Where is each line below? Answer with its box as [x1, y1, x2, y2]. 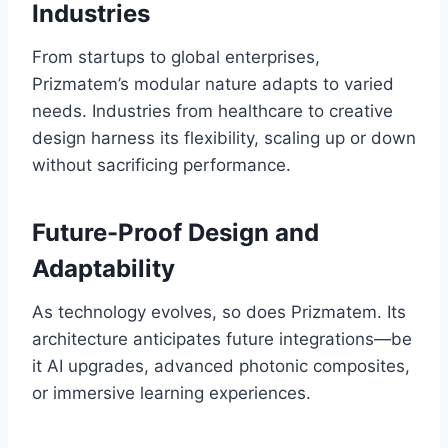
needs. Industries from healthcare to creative [32, 101, 393, 122]
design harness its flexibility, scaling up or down [32, 128, 416, 149]
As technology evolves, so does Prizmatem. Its [32, 302, 406, 323]
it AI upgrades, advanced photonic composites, [32, 356, 410, 377]
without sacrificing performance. [32, 155, 291, 176]
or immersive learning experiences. [32, 383, 311, 404]
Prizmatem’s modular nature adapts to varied [32, 74, 394, 95]
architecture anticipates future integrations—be [32, 329, 412, 350]
